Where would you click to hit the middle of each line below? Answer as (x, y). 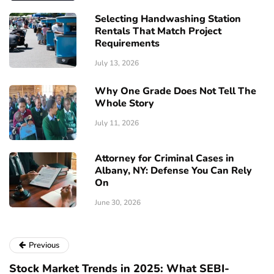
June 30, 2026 (118, 202)
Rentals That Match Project (158, 31)
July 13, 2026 (117, 63)
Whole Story (124, 103)
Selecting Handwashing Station (168, 19)
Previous (44, 245)
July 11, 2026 (117, 123)
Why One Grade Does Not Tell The (176, 91)
